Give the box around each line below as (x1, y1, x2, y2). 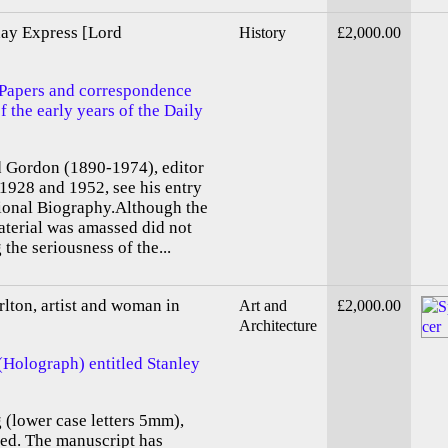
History (239, 24, 286, 42)
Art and (239, 297, 287, 315)
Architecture (239, 317, 317, 335)
